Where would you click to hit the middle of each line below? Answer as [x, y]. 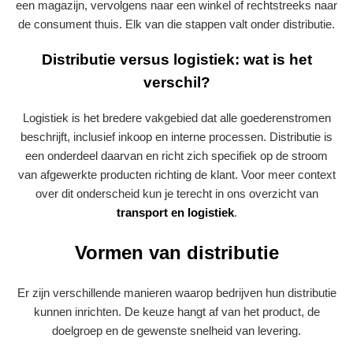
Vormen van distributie [176, 252]
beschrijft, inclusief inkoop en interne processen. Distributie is [176, 137]
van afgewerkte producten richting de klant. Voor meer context [176, 175]
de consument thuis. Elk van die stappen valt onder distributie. [176, 24]
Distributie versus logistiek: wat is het [176, 60]
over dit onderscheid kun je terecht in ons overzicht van [176, 193]
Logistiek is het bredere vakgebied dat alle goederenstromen [176, 118]
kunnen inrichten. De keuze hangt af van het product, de [176, 311]
